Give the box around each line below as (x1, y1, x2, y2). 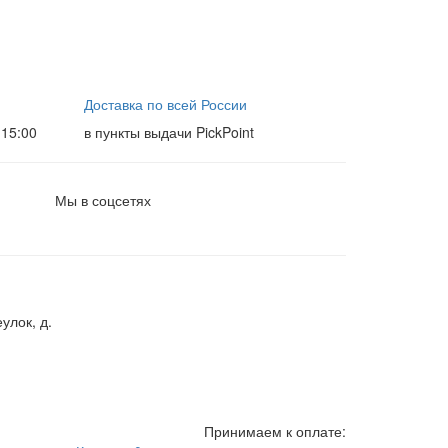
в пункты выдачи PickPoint (83, 122, 254, 143)
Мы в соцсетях (55, 190, 151, 211)
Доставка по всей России (83, 94, 247, 115)
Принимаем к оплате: (204, 421, 346, 442)
